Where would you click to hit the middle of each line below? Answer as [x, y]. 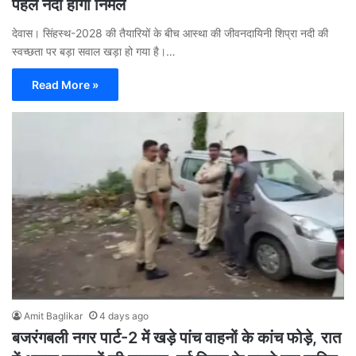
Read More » [65, 85]
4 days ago [124, 316]
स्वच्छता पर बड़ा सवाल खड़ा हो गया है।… [94, 52]
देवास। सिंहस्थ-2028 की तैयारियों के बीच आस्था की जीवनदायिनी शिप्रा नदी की [170, 33]
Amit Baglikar [53, 316]
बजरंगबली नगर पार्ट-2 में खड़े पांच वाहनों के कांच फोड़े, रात [176, 338]
